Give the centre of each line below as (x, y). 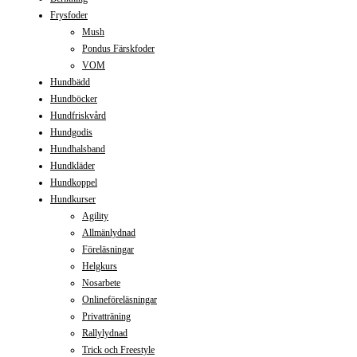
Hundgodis (71, 133)
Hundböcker (74, 99)
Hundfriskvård (78, 116)
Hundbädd (70, 82)
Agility (95, 216)
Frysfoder (69, 16)
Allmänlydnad (109, 233)
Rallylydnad (105, 333)
